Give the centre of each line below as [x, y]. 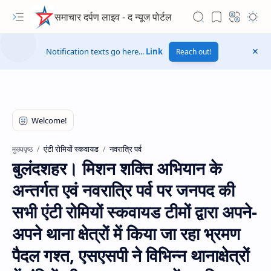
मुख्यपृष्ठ [22, 149]
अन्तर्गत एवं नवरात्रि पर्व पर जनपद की [123, 190]
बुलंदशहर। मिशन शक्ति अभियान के [117, 168]
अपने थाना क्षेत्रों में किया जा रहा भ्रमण [126, 233]
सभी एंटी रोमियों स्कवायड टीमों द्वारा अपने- [135, 212]
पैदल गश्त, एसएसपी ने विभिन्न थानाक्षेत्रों [131, 255]
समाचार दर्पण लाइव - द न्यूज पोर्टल [113, 17]
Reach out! [193, 51]
